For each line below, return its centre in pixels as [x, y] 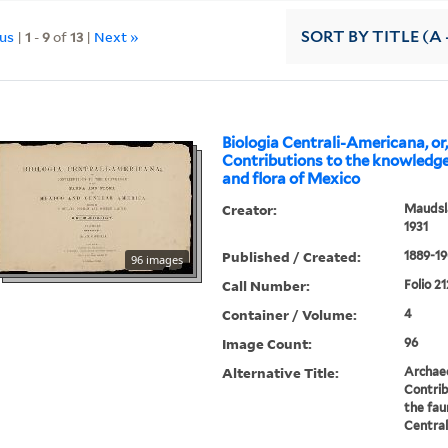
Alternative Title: [281, 373]
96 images [157, 260]
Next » [117, 36]
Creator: [250, 210]
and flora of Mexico [291, 179]
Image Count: [267, 344]
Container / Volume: [290, 315]
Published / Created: [292, 257]
